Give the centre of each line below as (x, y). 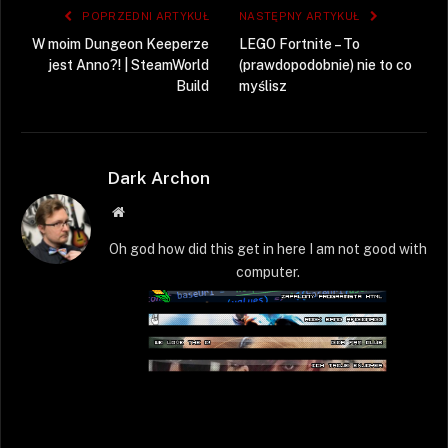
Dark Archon (159, 178)
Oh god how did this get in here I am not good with (267, 249)
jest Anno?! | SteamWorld (128, 65)
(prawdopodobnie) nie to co (325, 65)
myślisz (263, 86)
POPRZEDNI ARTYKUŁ (144, 16)
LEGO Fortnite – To (299, 44)
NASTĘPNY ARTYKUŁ (301, 16)
